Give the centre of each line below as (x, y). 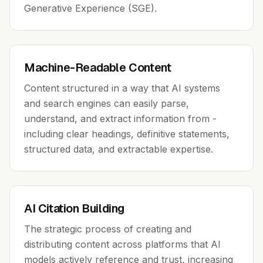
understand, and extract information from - (120, 119)
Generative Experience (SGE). (90, 8)
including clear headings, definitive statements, (127, 134)
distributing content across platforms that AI (122, 244)
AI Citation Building (74, 208)
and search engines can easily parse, (107, 103)
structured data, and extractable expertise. (119, 149)
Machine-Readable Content (98, 68)
